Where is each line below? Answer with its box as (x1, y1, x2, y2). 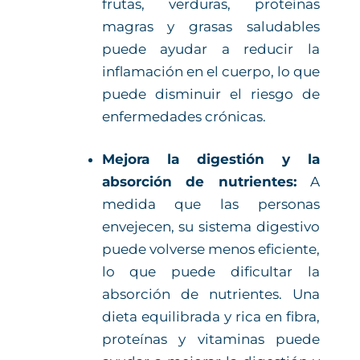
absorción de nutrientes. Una (101, 286, 320, 303)
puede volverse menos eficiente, (101, 241, 320, 258)
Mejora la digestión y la (101, 151, 320, 168)
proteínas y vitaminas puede (101, 331, 320, 348)
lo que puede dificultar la (101, 264, 320, 280)
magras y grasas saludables (101, 18, 320, 35)
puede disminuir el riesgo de (101, 85, 320, 102)
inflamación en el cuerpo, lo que (101, 63, 320, 80)
